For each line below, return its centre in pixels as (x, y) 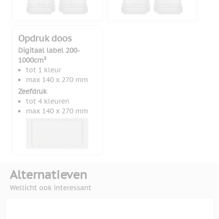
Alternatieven (48, 175)
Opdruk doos (45, 38)
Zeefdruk (33, 91)
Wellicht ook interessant (51, 188)
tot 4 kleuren (48, 101)
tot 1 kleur (44, 70)
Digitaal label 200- (49, 50)
